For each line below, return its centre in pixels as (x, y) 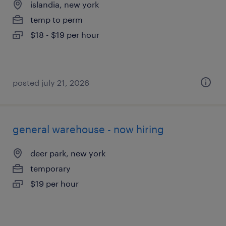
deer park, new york (68, 153)
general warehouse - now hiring (88, 129)
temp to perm (56, 19)
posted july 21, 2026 (51, 82)
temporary (50, 168)
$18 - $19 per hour (65, 35)
